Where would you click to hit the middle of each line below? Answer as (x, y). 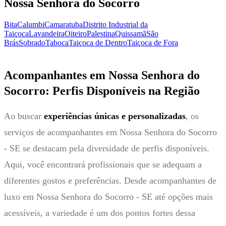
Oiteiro (76, 33)
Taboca (57, 42)
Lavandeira (47, 33)
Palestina (101, 33)
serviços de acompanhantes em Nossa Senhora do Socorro (110, 132)
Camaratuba (64, 24)
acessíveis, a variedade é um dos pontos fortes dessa (100, 213)
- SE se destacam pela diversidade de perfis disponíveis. (107, 148)
